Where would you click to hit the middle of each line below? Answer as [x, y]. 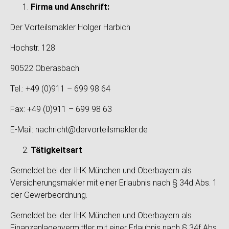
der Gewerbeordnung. [49, 195]
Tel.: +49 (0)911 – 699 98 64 [60, 89]
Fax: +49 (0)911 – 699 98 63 [61, 109]
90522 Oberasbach [45, 68]
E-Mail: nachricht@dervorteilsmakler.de [79, 130]
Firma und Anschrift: [70, 7]
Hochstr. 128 [33, 48]
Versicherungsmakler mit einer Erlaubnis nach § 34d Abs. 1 [114, 183]
